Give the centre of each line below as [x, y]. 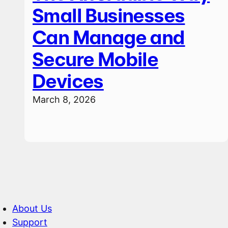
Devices [68, 82]
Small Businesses [109, 16]
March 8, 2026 [64, 100]
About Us [32, 209]
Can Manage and [109, 38]
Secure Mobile [96, 60]
